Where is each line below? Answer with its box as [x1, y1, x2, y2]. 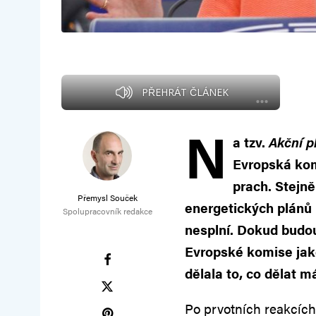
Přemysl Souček [77, 191, 138, 205]
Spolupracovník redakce [62, 205, 152, 218]
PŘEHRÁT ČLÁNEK [141, 85, 229, 99]
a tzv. [233, 133, 269, 152]
